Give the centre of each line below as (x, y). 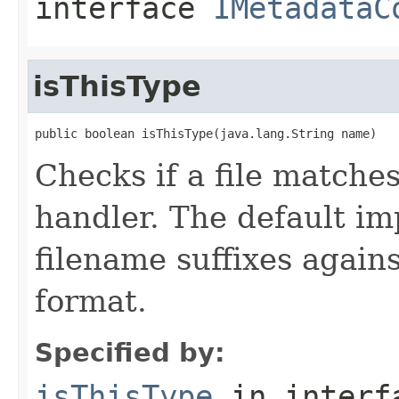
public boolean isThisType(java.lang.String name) (206, 133)
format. (91, 301)
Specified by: (130, 352)
